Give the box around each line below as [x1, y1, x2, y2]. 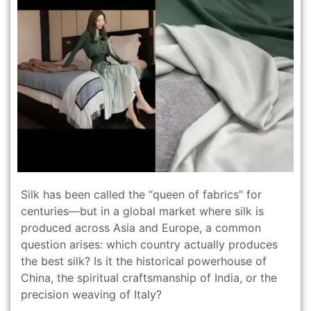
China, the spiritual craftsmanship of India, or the [21, 271, 277, 285]
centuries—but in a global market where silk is [21, 204, 264, 219]
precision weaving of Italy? [21, 287, 162, 302]
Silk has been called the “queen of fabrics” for [21, 187, 262, 202]
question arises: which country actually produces [21, 237, 278, 252]
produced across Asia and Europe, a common [21, 221, 261, 235]
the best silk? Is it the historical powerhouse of [21, 254, 267, 269]
